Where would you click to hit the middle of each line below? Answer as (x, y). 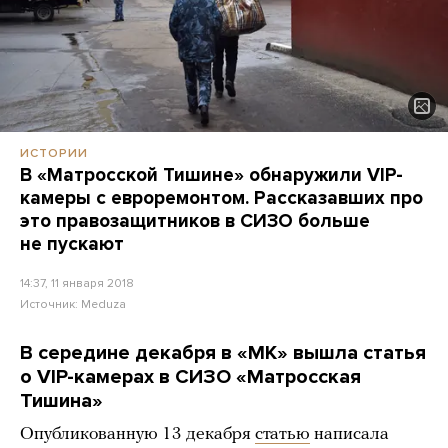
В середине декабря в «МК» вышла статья (223, 352)
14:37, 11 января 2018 (77, 282)
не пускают (72, 243)
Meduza (103, 303)
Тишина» (61, 400)
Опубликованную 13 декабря (137, 434)
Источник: (50, 303)
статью (282, 434)
